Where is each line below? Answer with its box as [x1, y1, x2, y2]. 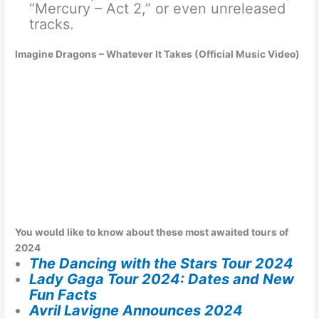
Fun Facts [29, 286, 98, 304]
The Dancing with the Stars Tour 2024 [29, 255, 294, 273]
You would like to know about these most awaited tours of [15, 226, 289, 239]
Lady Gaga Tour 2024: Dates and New [29, 271, 295, 288]
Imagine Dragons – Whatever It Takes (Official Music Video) [15, 48, 300, 61]
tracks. [29, 15, 75, 33]
